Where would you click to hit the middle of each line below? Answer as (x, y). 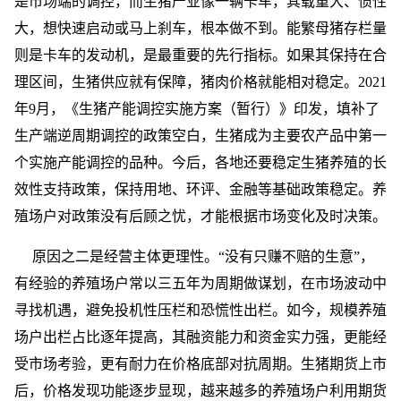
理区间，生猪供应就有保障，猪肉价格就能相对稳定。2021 (200, 82)
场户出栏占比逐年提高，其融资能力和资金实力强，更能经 (200, 337)
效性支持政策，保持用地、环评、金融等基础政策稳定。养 (200, 189)
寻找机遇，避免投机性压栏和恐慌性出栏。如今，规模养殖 (200, 310)
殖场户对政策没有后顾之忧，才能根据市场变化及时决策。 (200, 216)
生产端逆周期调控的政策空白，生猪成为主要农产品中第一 (200, 136)
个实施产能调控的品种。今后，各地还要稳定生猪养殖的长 (200, 162)
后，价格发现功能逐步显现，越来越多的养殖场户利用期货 (200, 391)
